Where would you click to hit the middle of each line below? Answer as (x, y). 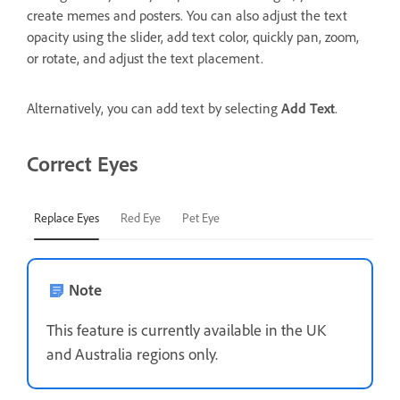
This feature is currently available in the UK (186, 330)
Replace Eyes (67, 218)
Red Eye (141, 218)
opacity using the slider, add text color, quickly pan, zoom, (193, 37)
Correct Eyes (83, 164)
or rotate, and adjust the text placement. (145, 58)
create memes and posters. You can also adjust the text (187, 16)
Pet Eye (201, 218)
